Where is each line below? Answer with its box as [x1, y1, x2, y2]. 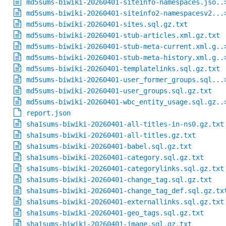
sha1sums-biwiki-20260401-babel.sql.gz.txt [26, 142, 192, 151]
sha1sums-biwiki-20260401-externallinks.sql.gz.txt [26, 198, 224, 206]
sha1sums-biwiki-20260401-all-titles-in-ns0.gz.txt [26, 120, 224, 129]
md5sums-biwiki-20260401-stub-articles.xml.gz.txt [26, 31, 220, 40]
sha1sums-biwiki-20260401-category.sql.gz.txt [26, 153, 204, 162]
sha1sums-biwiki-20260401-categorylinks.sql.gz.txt [26, 164, 224, 173]
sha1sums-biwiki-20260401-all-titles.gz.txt [26, 131, 196, 140]
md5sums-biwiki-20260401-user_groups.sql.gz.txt [26, 87, 212, 95]
